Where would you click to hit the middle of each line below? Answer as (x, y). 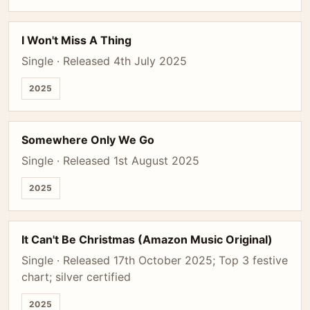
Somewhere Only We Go (88, 140)
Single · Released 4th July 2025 (104, 61)
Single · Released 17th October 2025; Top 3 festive (155, 260)
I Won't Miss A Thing (76, 40)
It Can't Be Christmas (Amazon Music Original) (147, 239)
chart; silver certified (76, 277)
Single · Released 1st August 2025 (110, 161)
